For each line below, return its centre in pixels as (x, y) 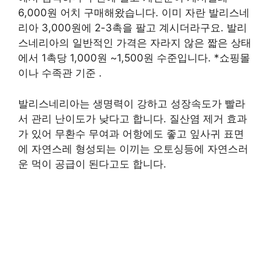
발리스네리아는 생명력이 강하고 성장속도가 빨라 (132, 103)
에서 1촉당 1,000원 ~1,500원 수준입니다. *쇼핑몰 (134, 58)
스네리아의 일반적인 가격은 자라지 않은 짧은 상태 (135, 43)
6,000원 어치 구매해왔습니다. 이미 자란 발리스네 (134, 13)
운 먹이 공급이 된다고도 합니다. (92, 164)
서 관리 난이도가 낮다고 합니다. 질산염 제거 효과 (133, 118)
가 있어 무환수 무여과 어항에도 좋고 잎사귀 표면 (131, 133)
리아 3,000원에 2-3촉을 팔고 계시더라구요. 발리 (133, 28)
